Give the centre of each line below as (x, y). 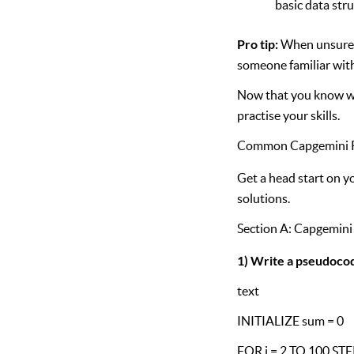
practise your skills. (289, 116)
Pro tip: (258, 44)
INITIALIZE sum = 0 (291, 320)
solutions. (264, 198)
